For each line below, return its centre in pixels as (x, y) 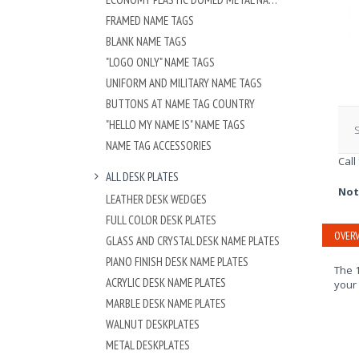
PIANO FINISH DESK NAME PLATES (177, 261)
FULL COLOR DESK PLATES (161, 220)
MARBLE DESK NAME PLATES (166, 303)
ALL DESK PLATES (142, 176)
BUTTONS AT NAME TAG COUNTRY (180, 103)
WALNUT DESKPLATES (153, 324)
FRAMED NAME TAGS (150, 20)
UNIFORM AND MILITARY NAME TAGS (184, 83)
